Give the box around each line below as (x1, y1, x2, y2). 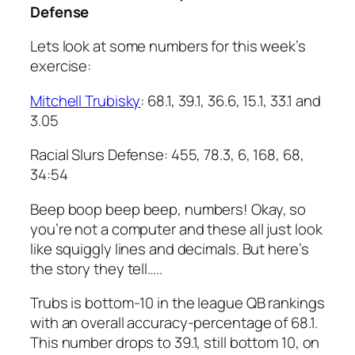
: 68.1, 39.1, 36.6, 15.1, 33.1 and (140, 90, 321, 111)
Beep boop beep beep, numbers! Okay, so (30, 198, 307, 219)
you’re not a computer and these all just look (30, 218, 323, 239)
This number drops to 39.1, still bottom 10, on (30, 332, 320, 353)
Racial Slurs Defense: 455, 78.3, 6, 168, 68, (30, 144, 304, 166)
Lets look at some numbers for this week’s (30, 36, 306, 57)
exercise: (30, 55, 92, 77)
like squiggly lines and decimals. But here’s (30, 238, 309, 259)
